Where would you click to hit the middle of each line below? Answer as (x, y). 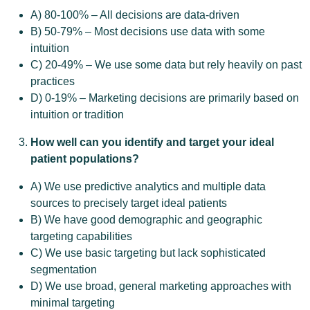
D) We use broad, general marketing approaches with (161, 286)
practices (53, 81)
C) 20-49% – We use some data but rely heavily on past (166, 65)
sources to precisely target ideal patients (129, 203)
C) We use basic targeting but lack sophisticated (148, 253)
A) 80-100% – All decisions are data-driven (135, 15)
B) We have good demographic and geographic (146, 220)
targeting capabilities (81, 236)
